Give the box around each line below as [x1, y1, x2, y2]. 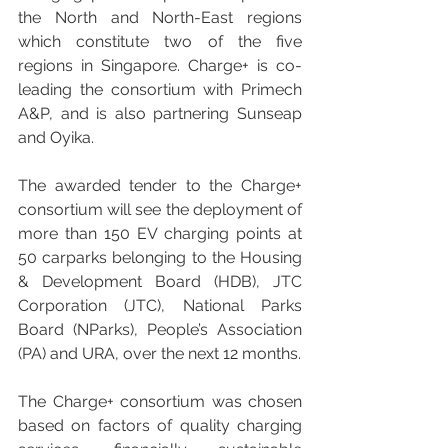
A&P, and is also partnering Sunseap [18, 103, 302, 123]
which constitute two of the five [18, 31, 302, 51]
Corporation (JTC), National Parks [18, 295, 302, 315]
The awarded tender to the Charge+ [18, 175, 302, 195]
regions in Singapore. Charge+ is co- [18, 55, 302, 75]
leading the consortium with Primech [18, 79, 302, 99]
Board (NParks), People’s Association [18, 319, 302, 339]
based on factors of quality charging [18, 415, 302, 435]
